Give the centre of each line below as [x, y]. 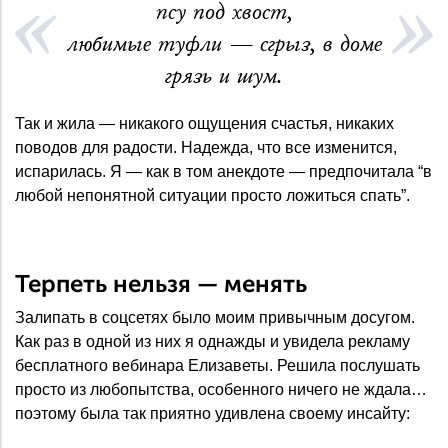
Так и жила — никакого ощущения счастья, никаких [204, 124]
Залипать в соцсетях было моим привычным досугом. [215, 318]
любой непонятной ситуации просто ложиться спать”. [212, 196]
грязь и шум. [224, 76]
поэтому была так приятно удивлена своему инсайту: [212, 414]
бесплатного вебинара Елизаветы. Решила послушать [217, 366]
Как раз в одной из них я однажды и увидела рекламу [212, 342]
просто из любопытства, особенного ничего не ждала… [221, 390]
